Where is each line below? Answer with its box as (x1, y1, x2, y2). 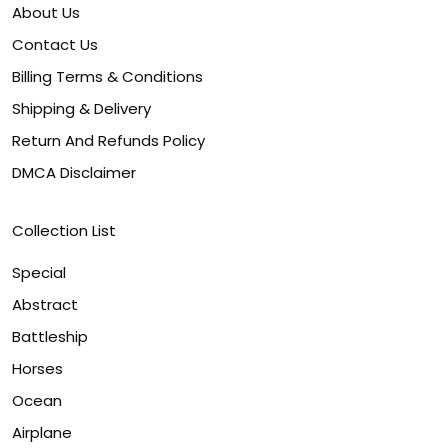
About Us (12, 2, 80, 23)
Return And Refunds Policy (12, 130, 205, 151)
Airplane (12, 422, 72, 443)
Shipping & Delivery (12, 98, 151, 119)
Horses (12, 358, 63, 379)
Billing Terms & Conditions (12, 66, 203, 87)
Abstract (12, 294, 78, 315)
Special (12, 262, 66, 283)
